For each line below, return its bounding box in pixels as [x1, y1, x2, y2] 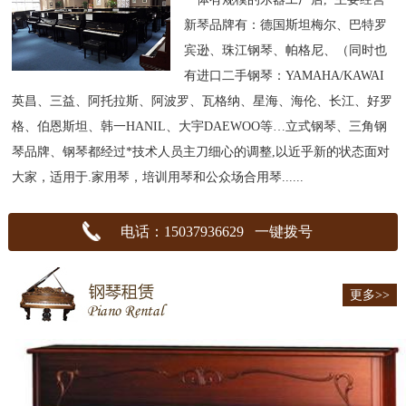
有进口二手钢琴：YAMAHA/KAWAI [184, 69, 385, 82]
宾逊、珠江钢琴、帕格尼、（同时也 [184, 43, 388, 57]
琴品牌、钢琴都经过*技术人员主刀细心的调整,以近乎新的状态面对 [12, 145, 391, 159]
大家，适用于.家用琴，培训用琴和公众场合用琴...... [12, 170, 304, 184]
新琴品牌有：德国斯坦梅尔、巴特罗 [184, 18, 388, 32]
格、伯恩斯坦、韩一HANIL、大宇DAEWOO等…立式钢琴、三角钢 [12, 120, 388, 133]
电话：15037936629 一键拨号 [120, 224, 313, 239]
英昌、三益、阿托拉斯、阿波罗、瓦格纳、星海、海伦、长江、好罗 [12, 94, 393, 108]
